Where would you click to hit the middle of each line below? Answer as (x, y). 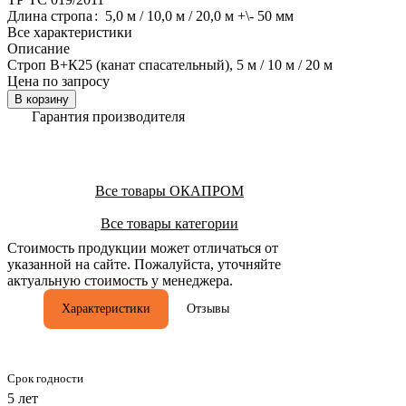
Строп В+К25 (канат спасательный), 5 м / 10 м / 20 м (170, 64)
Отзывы (208, 308)
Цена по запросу (58, 81)
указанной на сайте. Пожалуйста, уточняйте (144, 264)
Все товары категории (169, 223)
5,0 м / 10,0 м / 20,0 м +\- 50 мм (199, 15)
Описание (39, 48)
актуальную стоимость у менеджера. (120, 280)
